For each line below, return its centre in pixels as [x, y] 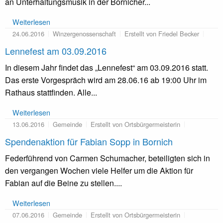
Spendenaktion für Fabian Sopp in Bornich [89, 142]
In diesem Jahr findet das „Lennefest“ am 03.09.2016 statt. [107, 68]
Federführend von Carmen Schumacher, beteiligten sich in [108, 158]
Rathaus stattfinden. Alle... [51, 93]
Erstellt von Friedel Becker [162, 34]
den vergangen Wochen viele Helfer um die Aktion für [99, 171]
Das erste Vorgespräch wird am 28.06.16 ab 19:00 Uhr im [106, 80]
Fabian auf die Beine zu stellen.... [63, 183]
